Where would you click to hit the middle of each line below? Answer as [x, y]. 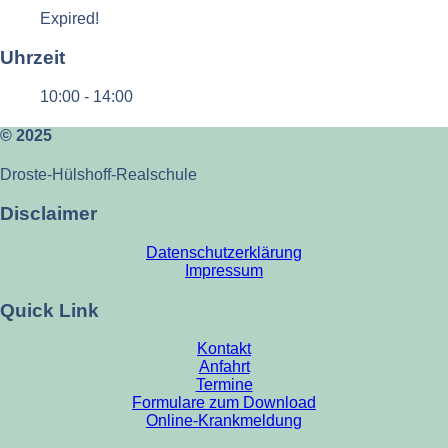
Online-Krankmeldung [224, 421]
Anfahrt [224, 367]
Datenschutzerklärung [224, 252]
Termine [224, 385]
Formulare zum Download [224, 403]
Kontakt [224, 349]
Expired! [69, 19]
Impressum [224, 270]
